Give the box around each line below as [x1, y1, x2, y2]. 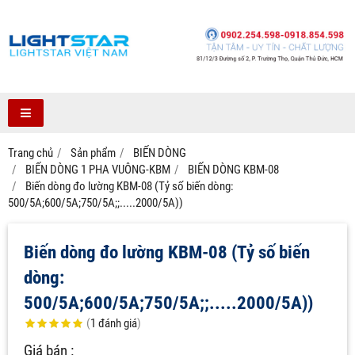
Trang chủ [8, 145, 53, 160]
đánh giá [97, 315, 137, 330]
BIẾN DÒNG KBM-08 [188, 162, 279, 177]
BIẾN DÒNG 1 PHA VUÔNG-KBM [25, 162, 170, 177]
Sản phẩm [71, 145, 116, 160]
